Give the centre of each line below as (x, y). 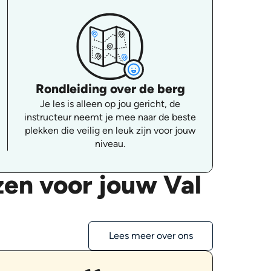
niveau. (110, 143)
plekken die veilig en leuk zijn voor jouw (110, 130)
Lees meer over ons (151, 235)
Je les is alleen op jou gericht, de (110, 103)
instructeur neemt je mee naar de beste (110, 117)
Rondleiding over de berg (110, 88)
